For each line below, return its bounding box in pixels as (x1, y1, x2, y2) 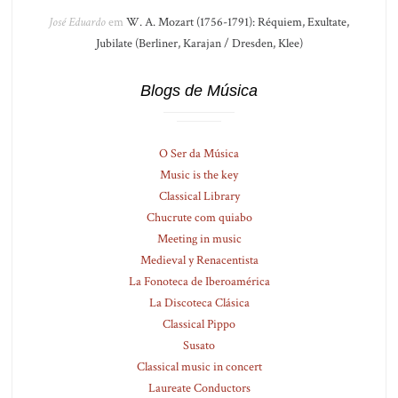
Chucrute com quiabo (146, 210, 252, 226)
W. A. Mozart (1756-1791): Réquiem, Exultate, (126, 14, 349, 30)
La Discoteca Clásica (148, 295, 250, 311)
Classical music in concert (136, 359, 262, 375)
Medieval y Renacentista (139, 252, 259, 268)
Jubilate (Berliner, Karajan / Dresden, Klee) (95, 36, 303, 52)
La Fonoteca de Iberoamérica (128, 274, 270, 290)
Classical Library (158, 188, 240, 204)
